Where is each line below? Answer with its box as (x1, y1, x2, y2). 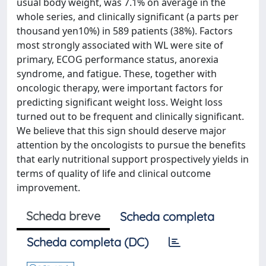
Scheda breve (26, 208, 100, 223)
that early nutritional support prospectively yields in (17, 153, 249, 166)
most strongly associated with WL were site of (17, 39, 223, 52)
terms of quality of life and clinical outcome (17, 167, 211, 180)
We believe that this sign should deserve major (17, 124, 226, 137)
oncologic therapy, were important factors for (17, 81, 223, 94)
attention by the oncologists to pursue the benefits (17, 138, 246, 151)
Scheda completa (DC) (27, 235, 148, 249)
